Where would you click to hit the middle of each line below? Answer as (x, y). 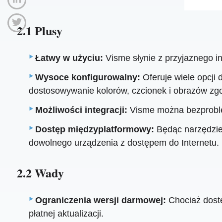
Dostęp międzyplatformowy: (95, 130)
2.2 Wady (40, 172)
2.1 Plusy (39, 30)
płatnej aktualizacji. (66, 214)
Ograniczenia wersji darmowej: (101, 200)
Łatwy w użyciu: (69, 58)
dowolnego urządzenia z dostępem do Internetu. (124, 143)
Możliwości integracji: (82, 110)
